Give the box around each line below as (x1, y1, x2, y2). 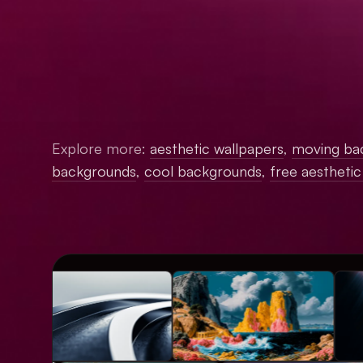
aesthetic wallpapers (150, 139, 284, 157)
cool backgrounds (144, 161, 262, 180)
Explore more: (52, 139, 146, 157)
